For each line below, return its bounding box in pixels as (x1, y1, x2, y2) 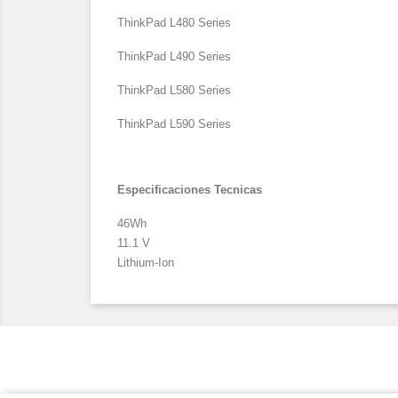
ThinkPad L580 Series (117, 84, 235, 97)
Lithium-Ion (117, 256, 174, 269)
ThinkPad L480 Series (117, 16, 235, 29)
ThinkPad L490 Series (117, 50, 235, 63)
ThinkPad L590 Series (117, 117, 231, 131)
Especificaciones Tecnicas (117, 183, 262, 196)
